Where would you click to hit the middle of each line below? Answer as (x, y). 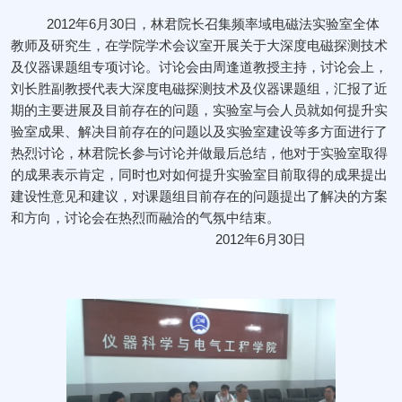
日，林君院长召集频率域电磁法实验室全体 (252, 24)
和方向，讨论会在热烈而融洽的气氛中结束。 (145, 218)
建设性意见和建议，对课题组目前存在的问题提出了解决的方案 (199, 196)
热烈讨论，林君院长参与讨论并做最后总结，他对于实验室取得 (199, 153)
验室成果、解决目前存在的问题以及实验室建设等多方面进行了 (199, 131)
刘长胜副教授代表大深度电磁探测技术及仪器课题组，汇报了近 (199, 88)
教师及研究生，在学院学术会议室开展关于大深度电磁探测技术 (199, 45)
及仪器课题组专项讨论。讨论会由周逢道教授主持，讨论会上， (199, 67)
